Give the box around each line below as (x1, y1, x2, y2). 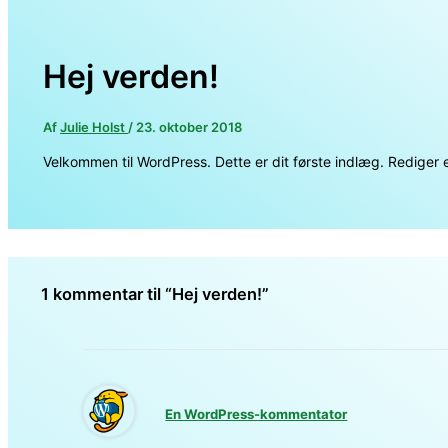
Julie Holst (60, 118, 128, 135)
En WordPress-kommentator (165, 406, 348, 423)
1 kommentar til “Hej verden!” (40, 284, 269, 305)
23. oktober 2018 (136, 118, 242, 135)
